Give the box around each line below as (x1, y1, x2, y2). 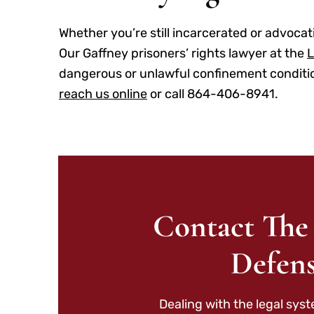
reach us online (59, 86, 147, 102)
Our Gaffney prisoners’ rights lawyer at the (59, 45, 307, 61)
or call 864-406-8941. (147, 86, 278, 102)
